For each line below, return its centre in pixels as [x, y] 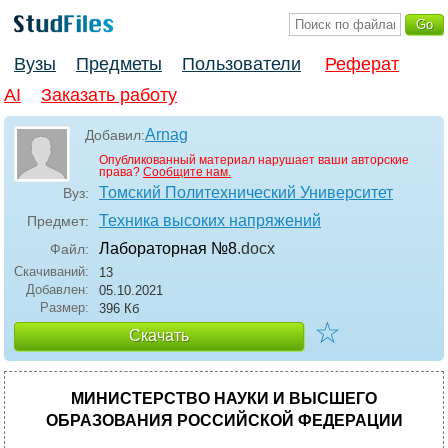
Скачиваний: [51, 272]
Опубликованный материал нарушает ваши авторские [254, 160]
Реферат [362, 64]
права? [121, 172]
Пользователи [241, 64]
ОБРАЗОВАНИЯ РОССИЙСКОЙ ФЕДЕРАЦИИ [224, 421]
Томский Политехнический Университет [246, 193]
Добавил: [115, 135]
